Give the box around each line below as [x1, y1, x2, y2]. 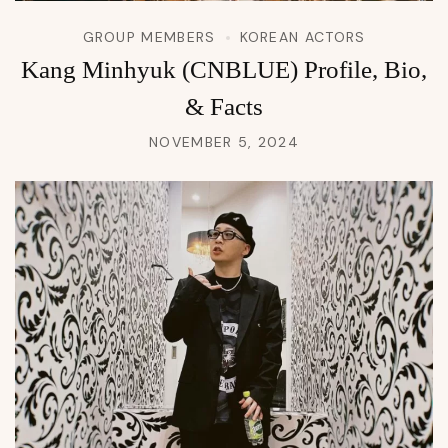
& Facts [185, 93, 263, 121]
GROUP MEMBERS [82, 28, 216, 47]
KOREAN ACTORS [239, 28, 366, 47]
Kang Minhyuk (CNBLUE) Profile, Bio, [21, 56, 427, 84]
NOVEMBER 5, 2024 [149, 133, 299, 152]
